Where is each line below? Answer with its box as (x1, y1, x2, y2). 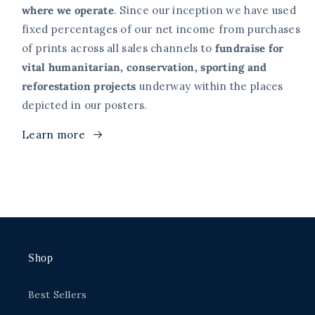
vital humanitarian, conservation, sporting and (22, 60, 267, 75)
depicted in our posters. (22, 98, 148, 112)
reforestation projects (22, 79, 136, 94)
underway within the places (136, 79, 283, 94)
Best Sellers (28, 288, 87, 302)
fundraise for (214, 41, 284, 56)
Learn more (22, 128, 85, 142)
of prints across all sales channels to (22, 41, 215, 56)
